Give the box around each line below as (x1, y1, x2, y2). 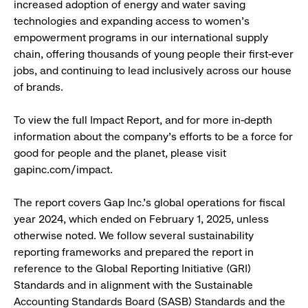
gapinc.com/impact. (14, 163, 115, 177)
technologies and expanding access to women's (14, 14, 250, 28)
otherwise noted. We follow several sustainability (14, 229, 254, 243)
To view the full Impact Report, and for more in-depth (14, 113, 272, 127)
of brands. (14, 80, 71, 94)
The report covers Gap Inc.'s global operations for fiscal (14, 196, 285, 210)
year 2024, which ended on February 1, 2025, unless (14, 212, 269, 226)
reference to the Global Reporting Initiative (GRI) (14, 262, 251, 276)
